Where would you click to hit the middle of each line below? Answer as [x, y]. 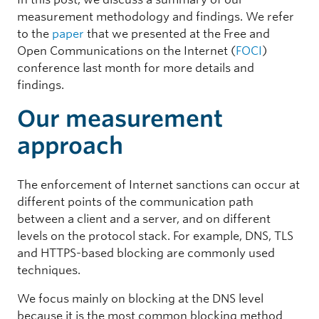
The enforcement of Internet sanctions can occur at [158, 184]
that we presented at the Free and [177, 33]
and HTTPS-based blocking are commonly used [146, 253]
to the [35, 33]
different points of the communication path [135, 202]
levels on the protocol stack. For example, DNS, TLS [155, 236]
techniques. [49, 270]
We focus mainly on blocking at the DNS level [140, 298]
